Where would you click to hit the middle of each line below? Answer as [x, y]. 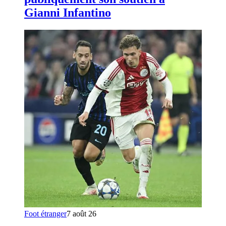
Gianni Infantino [68, 13]
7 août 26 [81, 214]
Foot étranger [45, 214]
